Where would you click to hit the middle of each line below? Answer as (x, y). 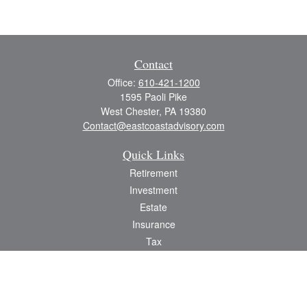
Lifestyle (153, 275)
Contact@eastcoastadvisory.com (153, 125)
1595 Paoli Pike (153, 97)
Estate (153, 207)
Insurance (153, 224)
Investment (153, 190)
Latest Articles (153, 293)
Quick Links (153, 154)
